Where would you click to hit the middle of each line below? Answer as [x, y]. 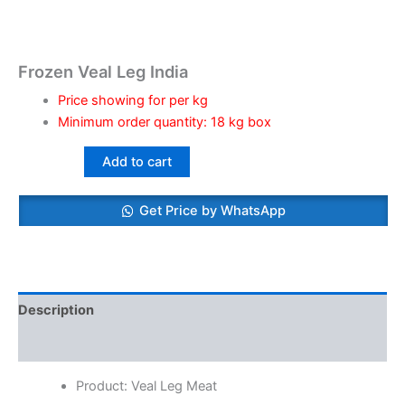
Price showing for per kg [132, 101]
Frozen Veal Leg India [103, 72]
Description [56, 310]
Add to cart [137, 161]
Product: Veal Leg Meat [146, 386]
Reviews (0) [57, 345]
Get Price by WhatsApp [213, 211]
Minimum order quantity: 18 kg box [164, 122]
